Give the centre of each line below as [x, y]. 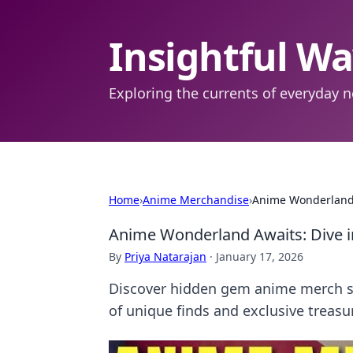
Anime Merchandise [196, 200]
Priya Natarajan [165, 256]
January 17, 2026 [260, 256]
